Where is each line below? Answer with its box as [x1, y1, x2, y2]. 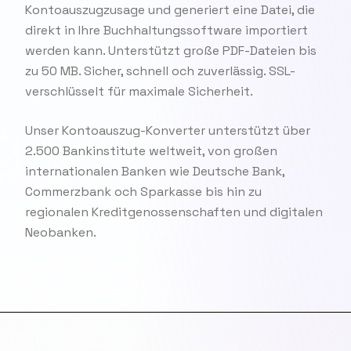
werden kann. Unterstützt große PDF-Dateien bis [25, 42, 317, 59]
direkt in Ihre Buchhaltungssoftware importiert [25, 22, 308, 38]
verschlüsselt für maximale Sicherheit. [25, 83, 253, 100]
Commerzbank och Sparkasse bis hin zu [25, 183, 262, 200]
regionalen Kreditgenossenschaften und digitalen [25, 204, 323, 220]
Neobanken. [25, 224, 96, 241]
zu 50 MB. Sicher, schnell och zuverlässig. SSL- [25, 63, 295, 79]
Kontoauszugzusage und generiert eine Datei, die [25, 2, 315, 18]
